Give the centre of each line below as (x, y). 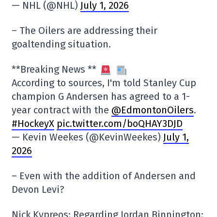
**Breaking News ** (55, 69)
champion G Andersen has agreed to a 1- (101, 96)
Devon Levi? (38, 189)
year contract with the (62, 110)
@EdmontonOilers (153, 110)
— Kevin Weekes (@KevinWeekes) (87, 137)
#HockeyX (33, 123)
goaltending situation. (61, 44)
